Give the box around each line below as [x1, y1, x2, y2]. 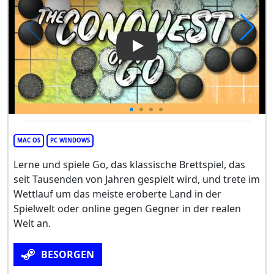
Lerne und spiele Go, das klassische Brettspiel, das [13, 157, 245, 171]
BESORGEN [41, 247, 94, 261]
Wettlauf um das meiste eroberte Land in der [13, 187, 221, 201]
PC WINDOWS [50, 136, 90, 144]
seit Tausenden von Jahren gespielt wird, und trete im [13, 172, 260, 186]
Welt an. [13, 216, 51, 230]
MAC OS [17, 136, 40, 144]
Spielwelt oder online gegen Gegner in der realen [13, 201, 241, 215]
